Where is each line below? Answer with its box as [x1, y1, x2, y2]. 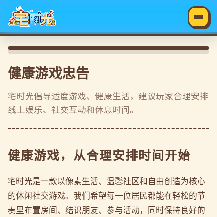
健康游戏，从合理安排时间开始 [8, 149, 191, 162]
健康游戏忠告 [8, 64, 89, 82]
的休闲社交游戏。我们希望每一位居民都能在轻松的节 [8, 190, 205, 201]
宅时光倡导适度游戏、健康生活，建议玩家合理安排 [8, 90, 208, 102]
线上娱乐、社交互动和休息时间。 [8, 104, 139, 115]
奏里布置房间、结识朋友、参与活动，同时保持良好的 [8, 204, 205, 216]
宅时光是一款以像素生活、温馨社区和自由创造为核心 [8, 175, 205, 187]
